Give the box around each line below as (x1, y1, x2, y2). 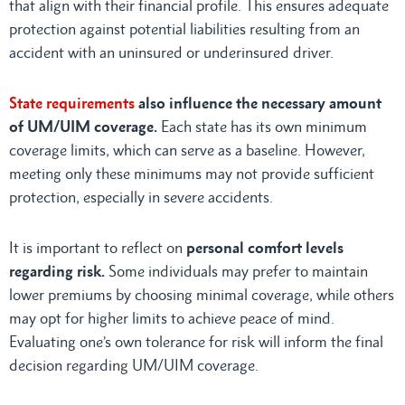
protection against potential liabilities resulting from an (9, 19, 360, 38)
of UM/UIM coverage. (9, 117, 157, 136)
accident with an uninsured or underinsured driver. (9, 42, 334, 61)
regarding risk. (9, 261, 108, 280)
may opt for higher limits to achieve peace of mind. (9, 308, 334, 327)
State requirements (9, 93, 135, 112)
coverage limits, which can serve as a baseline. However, (9, 140, 365, 159)
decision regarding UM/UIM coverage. (9, 355, 259, 374)
